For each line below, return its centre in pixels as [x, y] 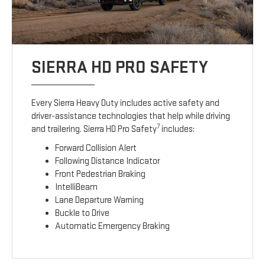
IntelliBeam [77, 188]
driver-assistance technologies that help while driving [131, 117]
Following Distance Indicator [108, 161]
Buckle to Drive [83, 214]
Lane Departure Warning [100, 201]
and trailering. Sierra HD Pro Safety [94, 130]
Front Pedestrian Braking [101, 174]
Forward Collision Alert [96, 148]
